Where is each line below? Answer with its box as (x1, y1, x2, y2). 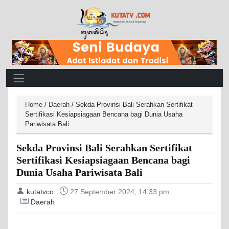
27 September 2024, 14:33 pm (70, 188, 169, 196)
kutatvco (27, 188, 54, 196)
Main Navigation (6, 69, 86, 83)
